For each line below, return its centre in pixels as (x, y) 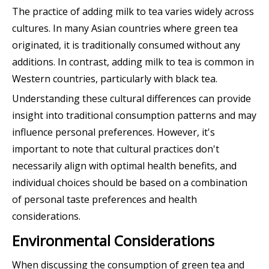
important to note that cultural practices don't (116, 149)
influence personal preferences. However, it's (113, 132)
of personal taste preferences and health (104, 200)
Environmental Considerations (113, 241)
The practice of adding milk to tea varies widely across (133, 12)
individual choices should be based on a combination (130, 183)
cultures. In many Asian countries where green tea (125, 29)
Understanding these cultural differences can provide (131, 99)
